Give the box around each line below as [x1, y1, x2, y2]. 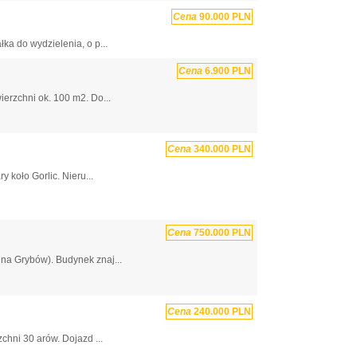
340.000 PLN [191, 143, 251, 155]
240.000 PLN [191, 305, 251, 317]
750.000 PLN [191, 227, 251, 239]
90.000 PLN [197, 10, 251, 22]
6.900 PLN [202, 65, 251, 76]
